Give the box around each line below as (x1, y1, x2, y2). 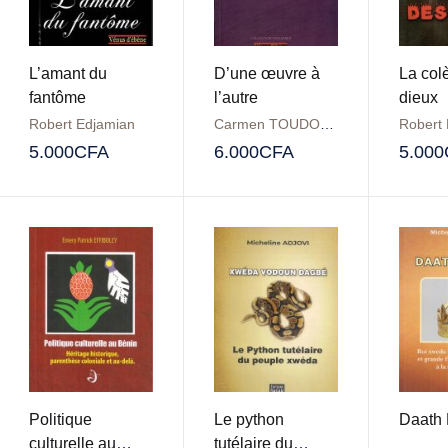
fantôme (28, 88, 86, 106)
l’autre (213, 88, 258, 106)
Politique (28, 411, 92, 429)
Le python (213, 411, 284, 429)
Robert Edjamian (28, 115, 135, 132)
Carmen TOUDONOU (319, 115, 334, 132)
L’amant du (28, 64, 107, 82)
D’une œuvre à (213, 64, 320, 82)
